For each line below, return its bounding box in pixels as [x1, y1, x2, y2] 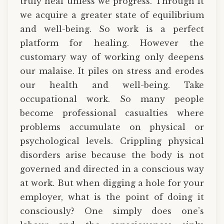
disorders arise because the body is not [20, 150, 204, 160]
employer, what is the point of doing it [20, 192, 204, 202]
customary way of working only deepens [20, 52, 204, 62]
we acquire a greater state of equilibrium [20, 10, 204, 20]
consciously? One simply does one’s [20, 206, 204, 216]
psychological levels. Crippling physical [20, 136, 204, 146]
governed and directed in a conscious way [20, 164, 204, 174]
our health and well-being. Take [20, 80, 204, 90]
